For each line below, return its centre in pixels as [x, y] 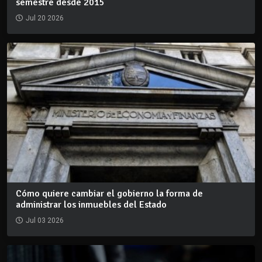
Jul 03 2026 [45, 220]
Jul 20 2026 [45, 18]
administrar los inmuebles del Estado [91, 204]
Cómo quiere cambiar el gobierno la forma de [109, 193]
